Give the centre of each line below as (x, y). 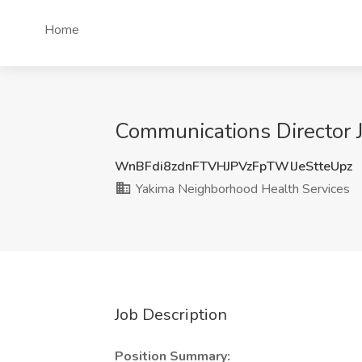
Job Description (171, 315)
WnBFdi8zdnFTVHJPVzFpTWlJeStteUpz (234, 166)
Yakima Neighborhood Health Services (241, 189)
